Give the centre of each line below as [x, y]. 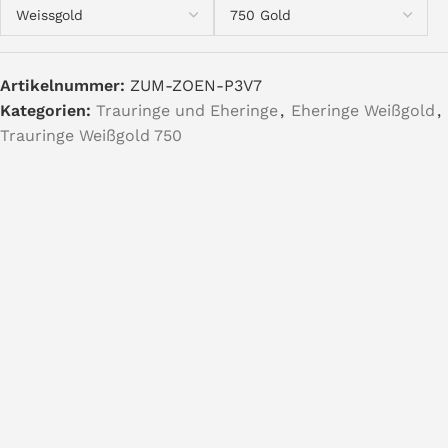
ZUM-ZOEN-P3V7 [196, 85]
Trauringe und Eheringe [187, 110]
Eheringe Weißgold [363, 110]
